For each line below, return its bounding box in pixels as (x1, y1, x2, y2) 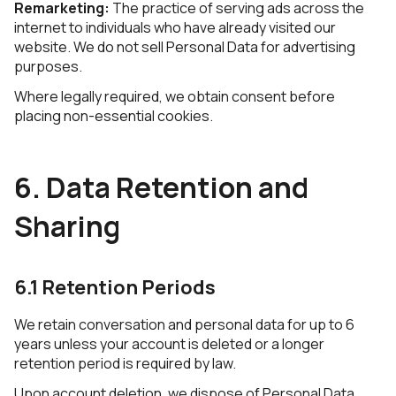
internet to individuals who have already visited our (14, 18, 336, 37)
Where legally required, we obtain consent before (14, 87, 335, 106)
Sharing (14, 207, 120, 246)
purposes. (14, 57, 82, 76)
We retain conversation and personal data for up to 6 (14, 315, 354, 334)
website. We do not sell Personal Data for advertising (14, 37, 355, 57)
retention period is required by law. (14, 354, 236, 373)
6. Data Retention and (14, 168, 308, 207)
